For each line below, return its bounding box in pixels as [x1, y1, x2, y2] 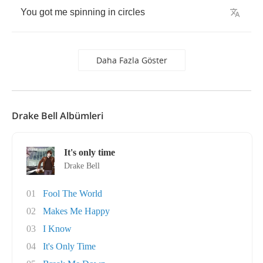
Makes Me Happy [43, 206, 110, 216]
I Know [43, 224, 72, 234]
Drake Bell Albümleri [12, 109, 103, 122]
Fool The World [43, 188, 102, 198]
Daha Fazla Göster [96, 55, 167, 66]
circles [118, 7, 145, 17]
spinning [70, 7, 106, 17]
